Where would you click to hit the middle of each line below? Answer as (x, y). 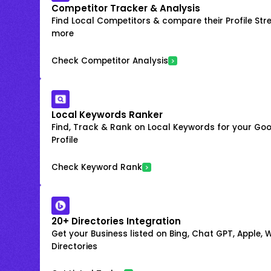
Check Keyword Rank (97, 167)
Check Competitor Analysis (110, 60)
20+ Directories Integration (116, 221)
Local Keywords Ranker (107, 114)
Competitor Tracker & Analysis (126, 8)
